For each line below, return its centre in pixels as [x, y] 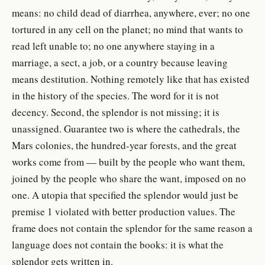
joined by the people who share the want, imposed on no [129, 178]
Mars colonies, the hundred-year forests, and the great [124, 145]
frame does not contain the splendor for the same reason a [132, 228]
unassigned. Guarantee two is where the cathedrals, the [126, 128]
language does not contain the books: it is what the [118, 244]
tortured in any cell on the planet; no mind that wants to [127, 29]
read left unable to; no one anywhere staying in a [113, 46]
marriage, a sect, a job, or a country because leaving [120, 62]
